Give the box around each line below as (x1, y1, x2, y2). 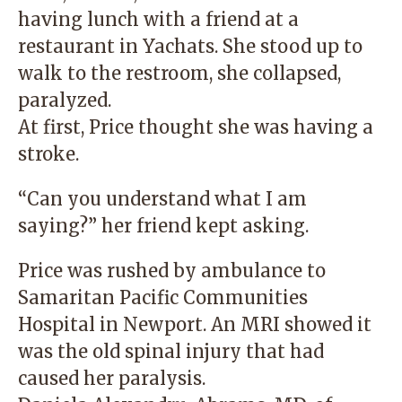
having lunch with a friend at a (18, 8, 299, 31)
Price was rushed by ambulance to (18, 259, 326, 282)
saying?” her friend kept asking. (18, 214, 309, 237)
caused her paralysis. (18, 367, 205, 389)
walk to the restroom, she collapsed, (18, 62, 341, 84)
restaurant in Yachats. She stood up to (18, 35, 363, 57)
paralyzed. (18, 89, 116, 111)
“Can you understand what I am (18, 188, 307, 210)
